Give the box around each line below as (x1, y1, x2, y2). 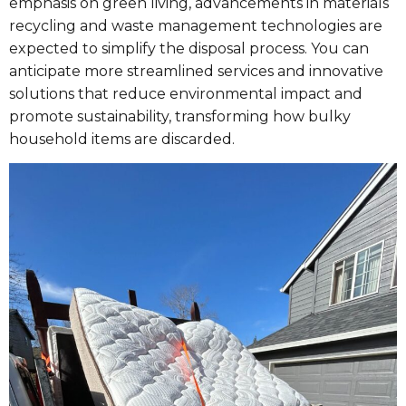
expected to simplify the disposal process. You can (9, 39, 369, 57)
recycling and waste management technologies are (9, 16, 382, 34)
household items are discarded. (9, 130, 235, 148)
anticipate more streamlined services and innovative (9, 62, 383, 80)
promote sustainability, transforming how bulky (9, 107, 351, 125)
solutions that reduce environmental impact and (9, 84, 362, 102)
